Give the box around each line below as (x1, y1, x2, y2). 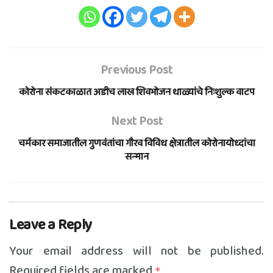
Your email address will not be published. (9, 241, 264, 261)
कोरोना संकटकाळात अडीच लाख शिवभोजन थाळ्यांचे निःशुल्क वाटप (18, 84, 255, 100)
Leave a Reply (9, 213, 92, 237)
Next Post (110, 111, 163, 131)
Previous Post (101, 60, 172, 80)
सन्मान (124, 149, 149, 165)
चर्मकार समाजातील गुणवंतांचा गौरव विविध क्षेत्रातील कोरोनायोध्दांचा (18, 135, 255, 151)
